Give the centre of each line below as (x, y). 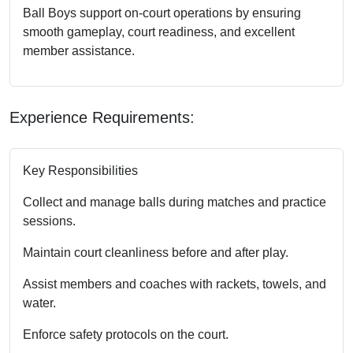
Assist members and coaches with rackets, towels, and (175, 284)
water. (39, 303)
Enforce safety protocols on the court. (126, 334)
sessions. (49, 221)
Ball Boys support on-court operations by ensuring (162, 13)
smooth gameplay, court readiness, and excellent (159, 32)
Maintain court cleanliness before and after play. (156, 252)
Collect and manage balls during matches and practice (175, 202)
